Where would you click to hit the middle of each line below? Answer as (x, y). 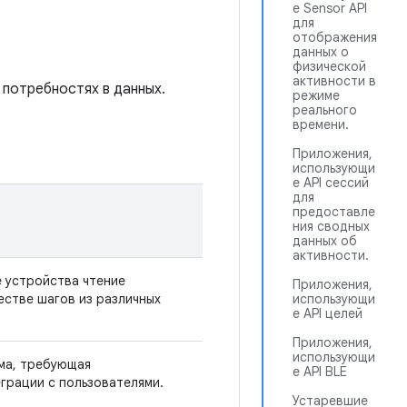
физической (329, 66)
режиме (316, 95)
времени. (321, 124)
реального (325, 110)
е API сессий (331, 183)
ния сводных (331, 226)
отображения (335, 37)
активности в (334, 81)
